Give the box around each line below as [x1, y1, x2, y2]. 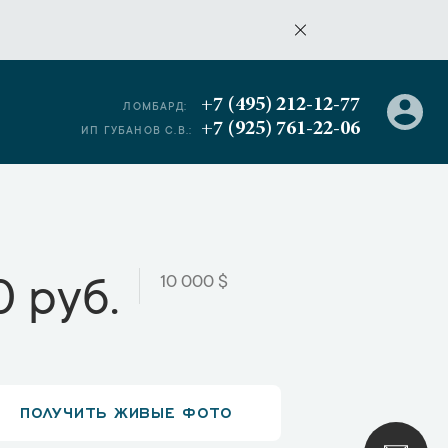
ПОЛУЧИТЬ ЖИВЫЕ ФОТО [20, 402, 233, 420]
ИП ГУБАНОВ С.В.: [81, 126, 193, 138]
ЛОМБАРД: [123, 102, 187, 114]
